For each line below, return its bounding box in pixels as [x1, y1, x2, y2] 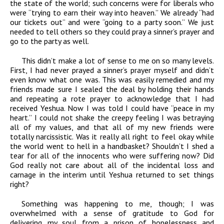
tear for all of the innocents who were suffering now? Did [10, 150, 214, 161]
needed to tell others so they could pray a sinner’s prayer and [10, 26, 214, 37]
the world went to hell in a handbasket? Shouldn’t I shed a [10, 141, 214, 151]
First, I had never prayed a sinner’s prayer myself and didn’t [10, 65, 214, 75]
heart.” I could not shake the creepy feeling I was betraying [10, 112, 214, 123]
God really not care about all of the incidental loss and [10, 160, 214, 170]
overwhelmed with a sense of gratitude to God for [10, 208, 214, 218]
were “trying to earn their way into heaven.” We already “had [10, 7, 214, 18]
